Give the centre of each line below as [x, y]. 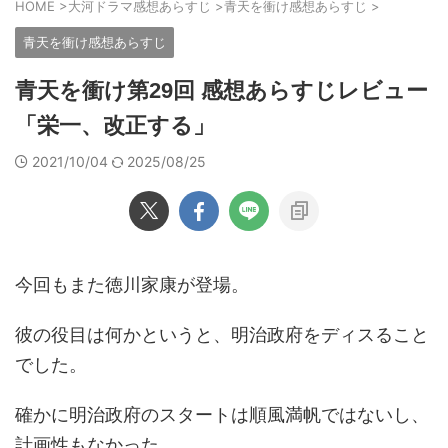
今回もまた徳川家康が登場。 [132, 284]
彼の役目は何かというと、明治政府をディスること [222, 334]
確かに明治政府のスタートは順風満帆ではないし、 [222, 414]
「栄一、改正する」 [115, 125]
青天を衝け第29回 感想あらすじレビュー [221, 90]
